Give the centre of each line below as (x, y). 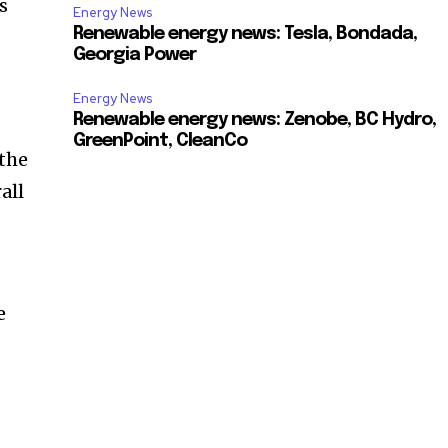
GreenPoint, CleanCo (159, 141)
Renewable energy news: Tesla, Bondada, (244, 34)
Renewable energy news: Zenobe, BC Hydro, (254, 120)
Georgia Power (134, 55)
